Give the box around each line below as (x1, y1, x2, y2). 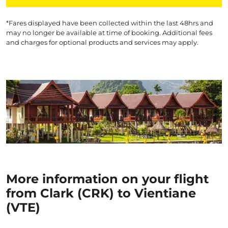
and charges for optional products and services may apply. (6, 38, 198, 46)
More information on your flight (6, 172, 209, 186)
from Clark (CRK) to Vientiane (6, 186, 196, 201)
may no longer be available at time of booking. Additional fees (6, 28, 212, 37)
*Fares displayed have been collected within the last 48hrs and (6, 19, 213, 27)
